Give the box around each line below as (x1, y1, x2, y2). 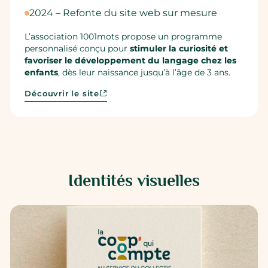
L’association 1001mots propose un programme (25, 31, 223, 41)
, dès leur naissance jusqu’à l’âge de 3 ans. (58, 67, 231, 77)
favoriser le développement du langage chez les (25, 55, 237, 65)
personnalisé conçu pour (25, 43, 130, 53)
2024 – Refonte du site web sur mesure (29, 7, 218, 19)
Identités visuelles (68, 171, 200, 190)
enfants (25, 67, 59, 77)
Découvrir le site (25, 89, 100, 98)
